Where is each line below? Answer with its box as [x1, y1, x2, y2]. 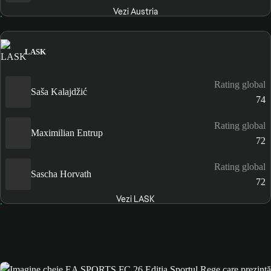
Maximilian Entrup [31, 128, 103, 139]
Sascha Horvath [31, 169, 91, 180]
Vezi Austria [113, 6, 158, 18]
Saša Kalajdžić [31, 87, 87, 97]
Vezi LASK [116, 193, 155, 204]
